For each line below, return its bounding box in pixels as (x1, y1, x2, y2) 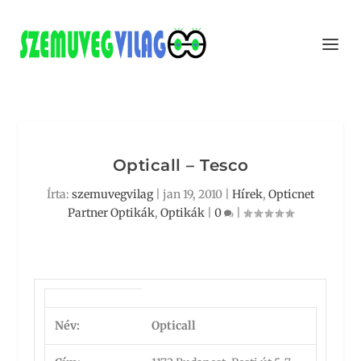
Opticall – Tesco (112, 156, 249, 175)
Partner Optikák (68, 205, 155, 220)
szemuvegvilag (72, 187, 153, 201)
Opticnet (268, 187, 314, 201)
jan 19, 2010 (163, 187, 222, 201)
